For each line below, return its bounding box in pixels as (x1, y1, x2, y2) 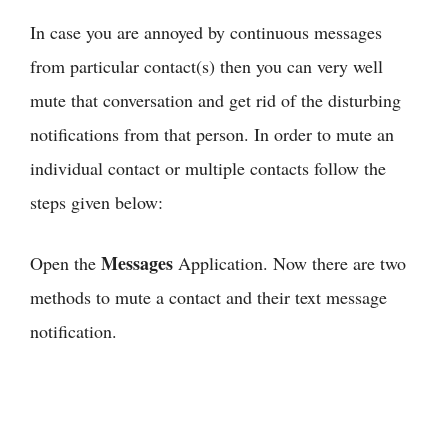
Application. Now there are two (173, 250, 406, 275)
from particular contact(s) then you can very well (30, 53, 383, 78)
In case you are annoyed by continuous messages (30, 19, 382, 44)
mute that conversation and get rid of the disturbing (30, 87, 401, 112)
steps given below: (30, 189, 163, 214)
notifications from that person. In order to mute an (30, 121, 394, 146)
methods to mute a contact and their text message (30, 284, 387, 309)
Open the (30, 250, 101, 275)
